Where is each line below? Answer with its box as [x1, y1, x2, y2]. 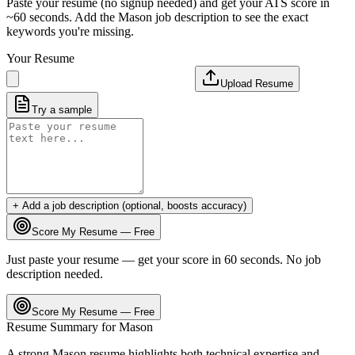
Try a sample [32, 103, 92, 116]
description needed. [6, 266, 103, 281]
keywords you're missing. [6, 24, 134, 38]
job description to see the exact [152, 10, 308, 24]
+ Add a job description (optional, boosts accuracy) [13, 199, 246, 212]
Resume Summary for [6, 319, 119, 334]
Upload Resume [220, 77, 293, 90]
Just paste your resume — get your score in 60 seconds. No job [6, 252, 321, 266]
